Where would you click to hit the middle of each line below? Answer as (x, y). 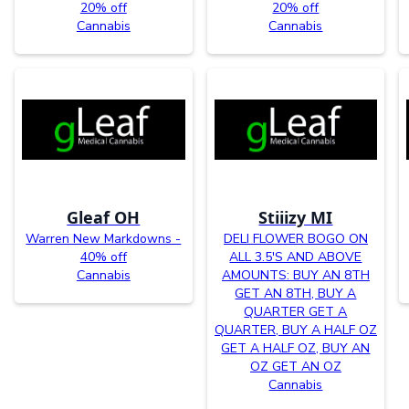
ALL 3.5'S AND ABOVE (296, 257)
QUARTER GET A (296, 311)
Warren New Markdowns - (104, 238)
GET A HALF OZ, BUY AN (296, 348)
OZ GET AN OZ (295, 366)
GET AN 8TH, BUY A (296, 293)
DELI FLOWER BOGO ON (295, 238)
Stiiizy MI (296, 217)
